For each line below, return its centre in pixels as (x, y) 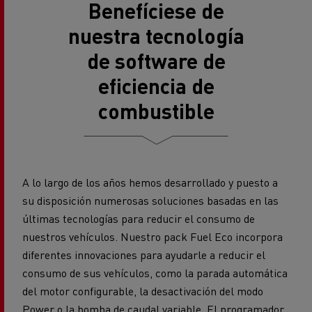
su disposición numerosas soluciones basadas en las (150, 200)
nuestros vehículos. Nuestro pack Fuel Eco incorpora (153, 236)
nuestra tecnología (156, 35)
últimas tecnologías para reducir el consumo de (139, 218)
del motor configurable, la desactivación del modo (143, 290)
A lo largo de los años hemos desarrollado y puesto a (150, 182)
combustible (156, 110)
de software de (156, 60)
